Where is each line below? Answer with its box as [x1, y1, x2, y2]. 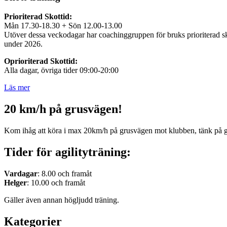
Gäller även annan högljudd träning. [4, 195, 119, 204]
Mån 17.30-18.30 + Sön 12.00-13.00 [4, 21, 122, 30]
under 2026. [4, 40, 43, 49]
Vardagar [4, 169, 37, 178]
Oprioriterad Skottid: [4, 57, 78, 66]
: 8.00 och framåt [37, 169, 92, 178]
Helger [4, 178, 27, 187]
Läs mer [4, 83, 30, 92]
